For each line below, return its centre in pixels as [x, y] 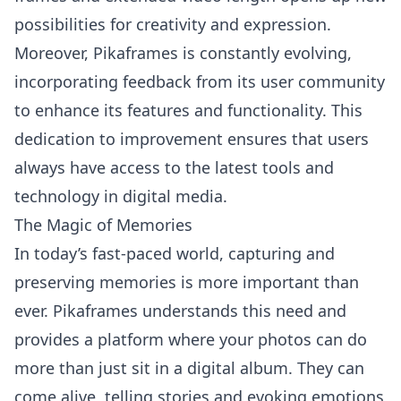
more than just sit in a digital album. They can [189, 368]
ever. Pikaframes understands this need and [180, 311]
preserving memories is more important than [187, 282]
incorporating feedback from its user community [200, 81]
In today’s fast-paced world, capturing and [175, 253]
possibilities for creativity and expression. [173, 24]
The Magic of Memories [103, 225]
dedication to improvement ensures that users [192, 139]
